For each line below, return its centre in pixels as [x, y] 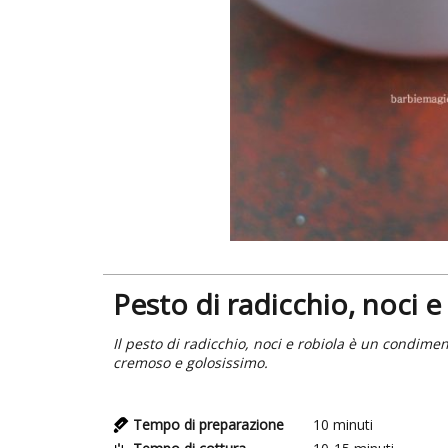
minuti [353, 424]
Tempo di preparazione [209, 424]
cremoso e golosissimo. [191, 362]
